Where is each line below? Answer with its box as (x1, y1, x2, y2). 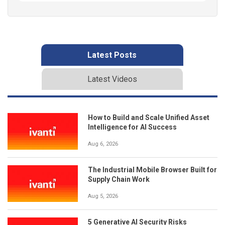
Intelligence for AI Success (88, 123, 177, 131)
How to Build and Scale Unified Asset (88, 113, 209, 122)
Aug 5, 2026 (88, 192, 118, 199)
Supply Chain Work (88, 175, 150, 183)
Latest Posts (87, 50, 137, 60)
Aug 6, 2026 (88, 140, 118, 147)
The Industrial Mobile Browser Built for (88, 165, 217, 174)
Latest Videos (87, 74, 137, 84)
